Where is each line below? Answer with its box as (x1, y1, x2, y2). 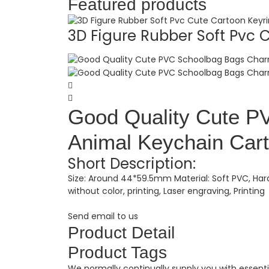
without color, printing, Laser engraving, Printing (67, 184, 265, 197)
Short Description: (67, 153, 196, 174)
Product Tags (67, 243, 167, 262)
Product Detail (67, 223, 175, 242)
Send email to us (67, 210, 138, 222)
